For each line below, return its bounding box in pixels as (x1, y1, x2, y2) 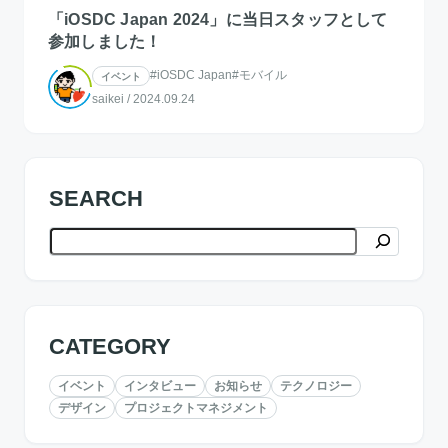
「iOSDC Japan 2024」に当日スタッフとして (48, 10, 388, 28)
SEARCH (49, 185, 143, 211)
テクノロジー (280, 377, 352, 393)
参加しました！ (48, 32, 162, 50)
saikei (92, 91, 124, 106)
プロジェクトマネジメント (124, 399, 268, 415)
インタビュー (124, 377, 196, 393)
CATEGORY (49, 333, 171, 359)
